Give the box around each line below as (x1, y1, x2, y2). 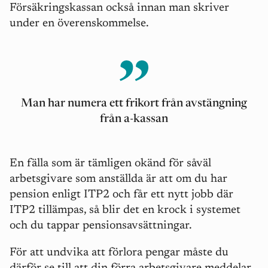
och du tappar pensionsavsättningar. (10, 220, 192, 232)
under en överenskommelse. (10, 18, 149, 30)
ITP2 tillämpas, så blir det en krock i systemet (10, 205, 240, 217)
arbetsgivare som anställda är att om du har (10, 173, 227, 185)
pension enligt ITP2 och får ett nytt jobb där (10, 189, 233, 201)
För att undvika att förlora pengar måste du (10, 247, 229, 259)
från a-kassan (100, 114, 168, 126)
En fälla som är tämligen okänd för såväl (10, 158, 211, 170)
